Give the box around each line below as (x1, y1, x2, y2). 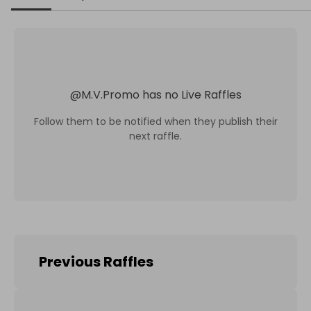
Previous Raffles (39, 252, 153, 271)
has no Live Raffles (142, 86, 242, 103)
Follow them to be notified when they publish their (33, 114, 278, 128)
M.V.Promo (81, 86, 140, 103)
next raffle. (129, 128, 182, 143)
